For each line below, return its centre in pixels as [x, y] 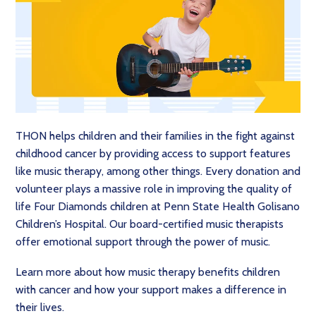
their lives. [41, 307]
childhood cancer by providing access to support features [153, 153]
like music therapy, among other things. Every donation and [158, 171]
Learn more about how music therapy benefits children [148, 272]
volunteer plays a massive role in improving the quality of [154, 189]
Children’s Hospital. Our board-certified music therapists [150, 224]
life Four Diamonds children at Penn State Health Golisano [158, 206]
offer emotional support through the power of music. [144, 242]
